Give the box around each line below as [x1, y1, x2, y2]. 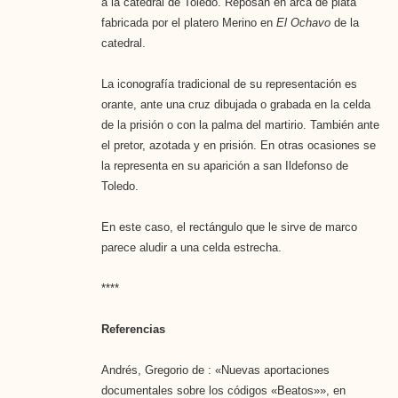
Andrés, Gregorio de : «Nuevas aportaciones [100, 362, 330, 377]
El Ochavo [275, 15, 334, 29]
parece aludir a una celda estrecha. [100, 240, 282, 254]
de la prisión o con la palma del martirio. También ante [100, 117, 379, 131]
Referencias [100, 322, 165, 336]
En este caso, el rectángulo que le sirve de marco [100, 219, 357, 234]
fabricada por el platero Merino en [100, 15, 276, 29]
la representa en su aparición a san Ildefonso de [100, 158, 348, 172]
